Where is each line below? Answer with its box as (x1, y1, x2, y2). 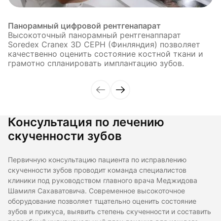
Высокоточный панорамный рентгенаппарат (8, 30, 181, 40)
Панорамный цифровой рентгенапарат (8, 21, 161, 31)
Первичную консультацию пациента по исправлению (8, 155, 186, 164)
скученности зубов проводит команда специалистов (8, 166, 186, 174)
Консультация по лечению (8, 114, 164, 129)
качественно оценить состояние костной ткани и (8, 49, 203, 59)
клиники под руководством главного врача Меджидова (8, 176, 197, 184)
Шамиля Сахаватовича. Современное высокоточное (8, 186, 185, 195)
